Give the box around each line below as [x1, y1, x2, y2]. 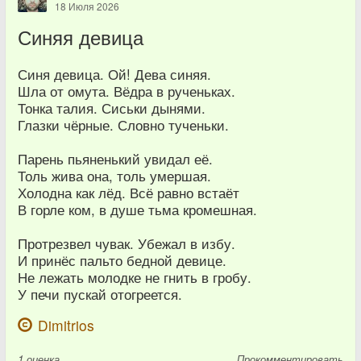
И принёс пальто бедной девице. [18, 251, 226, 270]
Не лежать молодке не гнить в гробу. [18, 268, 251, 287]
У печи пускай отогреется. [18, 284, 182, 304]
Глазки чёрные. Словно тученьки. [18, 115, 229, 135]
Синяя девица [18, 23, 143, 51]
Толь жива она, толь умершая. [18, 166, 211, 185]
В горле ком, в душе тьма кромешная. [18, 200, 257, 219]
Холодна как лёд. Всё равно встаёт [18, 183, 239, 202]
